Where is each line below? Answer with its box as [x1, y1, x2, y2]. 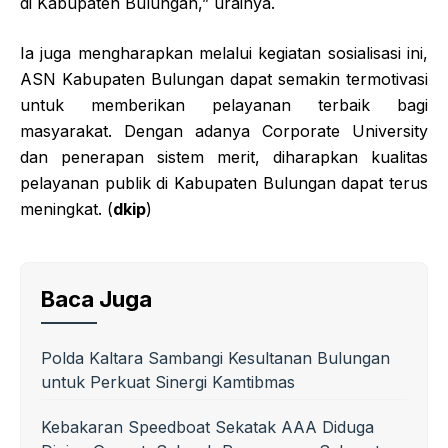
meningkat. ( [20, 199, 113, 219]
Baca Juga [41, 286, 152, 312]
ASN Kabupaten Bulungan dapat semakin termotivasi [20, 69, 428, 89]
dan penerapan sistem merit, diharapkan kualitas [20, 147, 428, 167]
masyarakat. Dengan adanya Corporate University [20, 121, 428, 141]
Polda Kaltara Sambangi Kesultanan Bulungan [41, 348, 390, 368]
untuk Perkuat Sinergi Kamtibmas [41, 372, 295, 392]
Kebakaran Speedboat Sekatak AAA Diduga [41, 417, 374, 437]
